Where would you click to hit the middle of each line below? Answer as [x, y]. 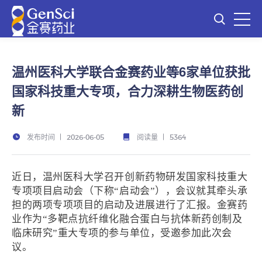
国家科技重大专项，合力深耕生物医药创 [127, 91]
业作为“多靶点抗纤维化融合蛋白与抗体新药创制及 [127, 219]
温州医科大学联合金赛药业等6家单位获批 [131, 71]
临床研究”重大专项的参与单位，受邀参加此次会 [122, 233]
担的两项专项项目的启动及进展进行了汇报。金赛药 [130, 205]
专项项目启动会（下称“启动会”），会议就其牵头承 [130, 191]
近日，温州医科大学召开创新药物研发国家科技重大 [130, 177]
